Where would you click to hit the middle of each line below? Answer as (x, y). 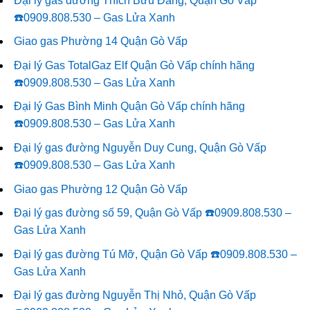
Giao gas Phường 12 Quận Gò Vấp (101, 189)
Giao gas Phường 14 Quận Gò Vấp (101, 42)
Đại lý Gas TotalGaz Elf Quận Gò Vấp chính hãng (134, 65)
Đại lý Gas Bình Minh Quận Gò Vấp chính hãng (129, 107)
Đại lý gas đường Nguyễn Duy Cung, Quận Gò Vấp (140, 148)
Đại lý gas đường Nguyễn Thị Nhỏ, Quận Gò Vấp (135, 295)
